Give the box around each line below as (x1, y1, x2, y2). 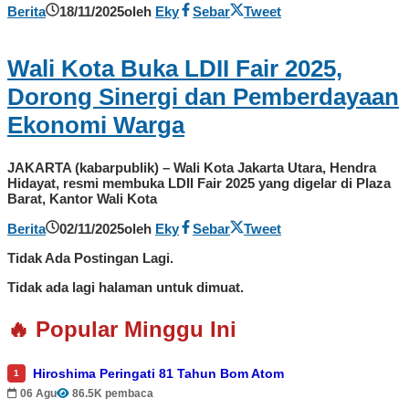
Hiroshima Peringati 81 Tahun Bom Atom (33, 365, 284, 381)
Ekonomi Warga (7, 110, 184, 139)
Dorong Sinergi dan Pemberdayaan (7, 82, 399, 110)
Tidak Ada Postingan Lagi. (7, 249, 173, 266)
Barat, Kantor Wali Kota (7, 190, 157, 206)
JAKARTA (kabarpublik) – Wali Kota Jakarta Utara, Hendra (7, 159, 376, 175)
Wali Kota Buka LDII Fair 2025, (7, 54, 342, 82)
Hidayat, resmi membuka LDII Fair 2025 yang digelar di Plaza (7, 174, 391, 191)
